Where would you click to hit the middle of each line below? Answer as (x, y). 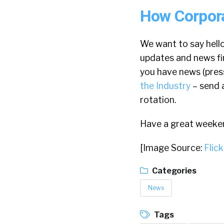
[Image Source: (172, 148)
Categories (173, 171)
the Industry (165, 86)
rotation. (158, 100)
